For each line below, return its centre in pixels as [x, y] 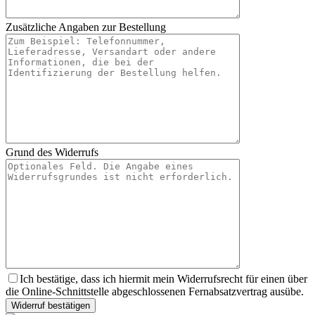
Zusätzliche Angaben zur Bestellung [86, 27]
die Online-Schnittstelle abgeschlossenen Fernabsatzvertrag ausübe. [155, 291]
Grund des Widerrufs [52, 152]
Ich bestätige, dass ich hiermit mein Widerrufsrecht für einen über [163, 279]
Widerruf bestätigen [51, 306]
